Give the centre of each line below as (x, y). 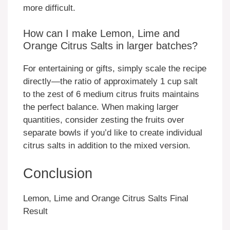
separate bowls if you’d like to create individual (113, 133)
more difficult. (49, 8)
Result (35, 211)
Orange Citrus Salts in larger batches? (110, 46)
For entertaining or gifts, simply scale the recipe (115, 69)
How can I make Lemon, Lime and (101, 34)
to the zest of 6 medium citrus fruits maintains (111, 94)
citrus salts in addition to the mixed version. (107, 146)
